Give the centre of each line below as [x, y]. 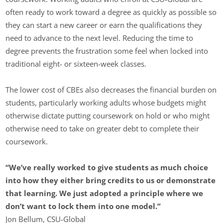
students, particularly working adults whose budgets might [106, 103]
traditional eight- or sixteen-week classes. [76, 63]
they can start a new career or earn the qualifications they [104, 25]
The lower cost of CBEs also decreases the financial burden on [111, 90]
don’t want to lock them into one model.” [83, 206]
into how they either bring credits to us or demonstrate [111, 180]
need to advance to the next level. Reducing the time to [100, 38]
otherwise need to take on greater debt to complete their [103, 129]
